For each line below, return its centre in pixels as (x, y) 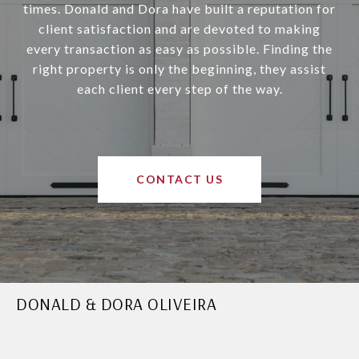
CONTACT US (179, 179)
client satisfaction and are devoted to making (179, 29)
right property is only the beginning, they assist (179, 69)
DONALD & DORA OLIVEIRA (116, 304)
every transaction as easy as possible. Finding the (179, 49)
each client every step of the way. (179, 89)
